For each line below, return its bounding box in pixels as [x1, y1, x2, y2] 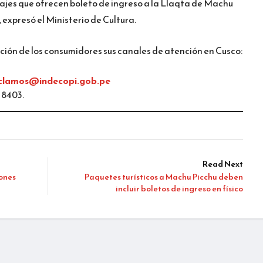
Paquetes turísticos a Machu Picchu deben [85, 170, 243, 183]
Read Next [203, 157, 243, 170]
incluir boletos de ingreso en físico [116, 182, 243, 195]
